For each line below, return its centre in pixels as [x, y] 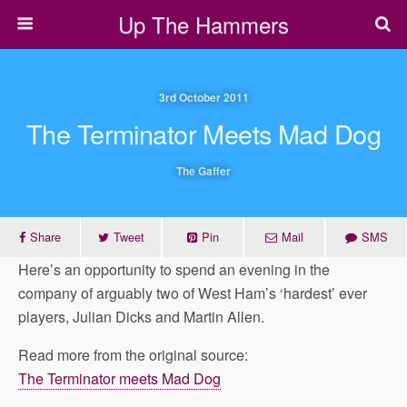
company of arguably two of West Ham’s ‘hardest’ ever [193, 293]
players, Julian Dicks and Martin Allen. [141, 317]
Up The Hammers [203, 24]
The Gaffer [203, 171]
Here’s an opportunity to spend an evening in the [174, 269]
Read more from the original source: [133, 355]
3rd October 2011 [203, 97]
